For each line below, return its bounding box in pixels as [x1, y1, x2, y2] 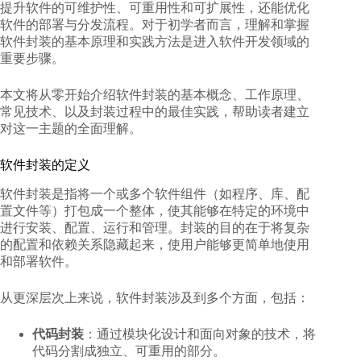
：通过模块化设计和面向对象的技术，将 [84, 327, 316, 342]
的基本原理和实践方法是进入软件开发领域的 [52, 35, 309, 49]
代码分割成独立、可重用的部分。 [32, 344, 226, 359]
